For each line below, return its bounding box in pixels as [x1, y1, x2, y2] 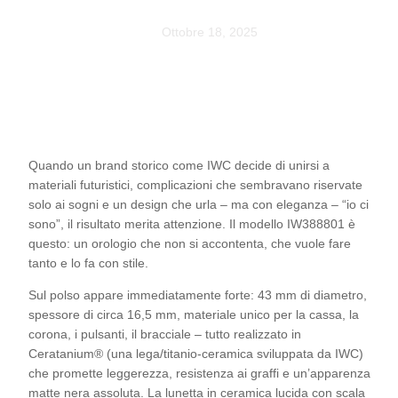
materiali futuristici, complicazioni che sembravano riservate [28, 178, 362, 192]
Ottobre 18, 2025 [162, 25, 258, 39]
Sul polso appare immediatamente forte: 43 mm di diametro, [28, 288, 367, 303]
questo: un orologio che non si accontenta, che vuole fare [28, 236, 351, 251]
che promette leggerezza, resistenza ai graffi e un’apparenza [28, 366, 370, 381]
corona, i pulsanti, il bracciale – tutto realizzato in [28, 327, 301, 342]
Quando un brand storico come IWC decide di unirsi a [28, 158, 330, 172]
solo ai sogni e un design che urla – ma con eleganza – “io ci [28, 197, 369, 211]
